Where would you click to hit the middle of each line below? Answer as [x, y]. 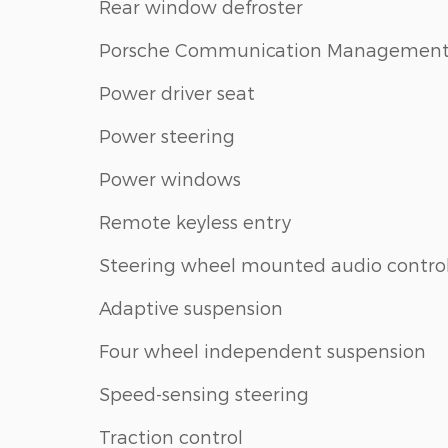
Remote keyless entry [195, 221]
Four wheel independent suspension [262, 350]
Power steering [167, 135]
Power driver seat [177, 92]
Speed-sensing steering [204, 393]
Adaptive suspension [191, 307]
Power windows [170, 178]
